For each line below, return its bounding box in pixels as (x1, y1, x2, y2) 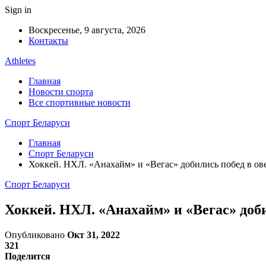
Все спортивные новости (28, 97, 131, 107)
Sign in (5, 5, 31, 15)
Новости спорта (28, 87, 93, 97)
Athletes (5, 56, 36, 66)
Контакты (28, 36, 68, 46)
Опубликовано (5, 229, 67, 240)
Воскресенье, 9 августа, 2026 (28, 25, 145, 35)
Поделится (5, 251, 50, 261)
